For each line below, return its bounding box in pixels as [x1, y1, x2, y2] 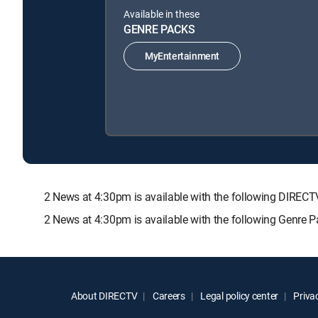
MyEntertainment [145, 49, 219, 63]
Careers [150, 288, 185, 302]
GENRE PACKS [124, 21, 195, 37]
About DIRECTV [71, 288, 138, 302]
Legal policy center [198, 288, 279, 302]
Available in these [124, 6, 199, 21]
